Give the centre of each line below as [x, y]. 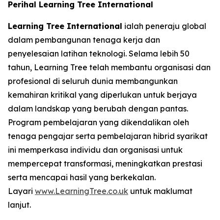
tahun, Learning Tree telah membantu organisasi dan [109, 67]
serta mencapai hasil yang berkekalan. [82, 177]
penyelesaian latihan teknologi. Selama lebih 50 [99, 53]
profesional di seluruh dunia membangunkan [93, 81]
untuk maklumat [160, 191]
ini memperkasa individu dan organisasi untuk [95, 150]
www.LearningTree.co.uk [82, 191]
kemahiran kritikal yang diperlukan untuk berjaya [102, 95]
